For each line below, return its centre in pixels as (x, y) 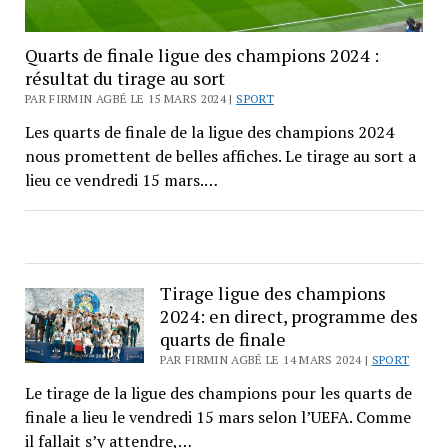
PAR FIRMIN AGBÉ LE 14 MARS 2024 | (266, 360)
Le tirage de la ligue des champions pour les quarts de (218, 393)
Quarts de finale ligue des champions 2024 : (201, 55)
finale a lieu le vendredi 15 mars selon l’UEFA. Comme (217, 417)
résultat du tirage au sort (124, 78)
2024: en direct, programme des (289, 316)
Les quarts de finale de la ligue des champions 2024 (209, 132)
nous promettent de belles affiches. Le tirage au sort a (220, 156)
